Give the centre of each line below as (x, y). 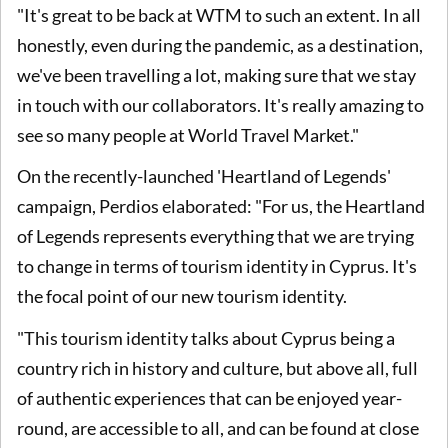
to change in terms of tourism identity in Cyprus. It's (217, 266)
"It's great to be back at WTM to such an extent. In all (219, 14)
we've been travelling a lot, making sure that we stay (216, 74)
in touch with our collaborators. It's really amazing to (220, 104)
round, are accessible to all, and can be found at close (218, 427)
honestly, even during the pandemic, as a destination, (220, 44)
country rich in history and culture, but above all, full (217, 367)
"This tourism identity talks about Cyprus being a (206, 337)
